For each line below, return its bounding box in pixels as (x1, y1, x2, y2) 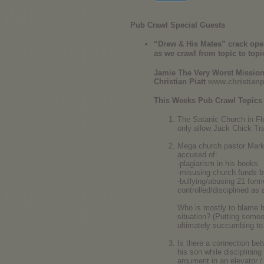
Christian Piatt (154, 77, 206, 86)
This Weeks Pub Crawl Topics (154, 96, 262, 105)
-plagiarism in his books (177, 159, 258, 168)
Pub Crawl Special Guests (130, 21, 225, 29)
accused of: (177, 150, 217, 159)
